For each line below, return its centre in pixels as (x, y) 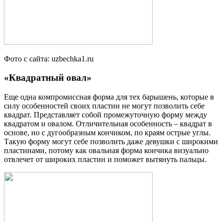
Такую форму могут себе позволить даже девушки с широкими (111, 142)
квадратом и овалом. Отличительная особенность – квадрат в (108, 124)
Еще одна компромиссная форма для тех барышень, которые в (109, 97)
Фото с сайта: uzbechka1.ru (49, 58)
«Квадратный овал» (48, 78)
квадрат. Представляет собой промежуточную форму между (106, 115)
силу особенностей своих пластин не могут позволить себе (104, 106)
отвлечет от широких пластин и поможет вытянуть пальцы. (105, 160)
